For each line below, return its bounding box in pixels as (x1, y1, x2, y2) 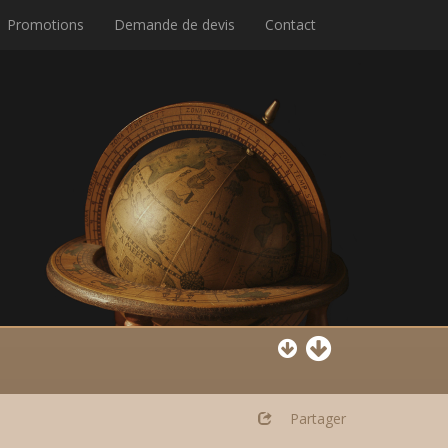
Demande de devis (114, 15, 235, 34)
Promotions (7, 15, 84, 34)
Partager (290, 409, 346, 428)
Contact (265, 15, 316, 34)
